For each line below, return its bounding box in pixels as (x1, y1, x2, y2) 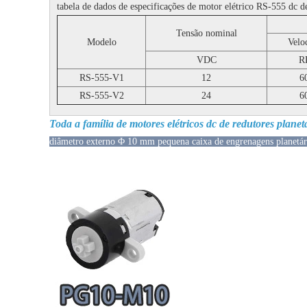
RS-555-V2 (79, 90, 124, 101)
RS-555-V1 (79, 73, 124, 83)
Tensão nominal (175, 28, 237, 38)
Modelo (86, 37, 116, 47)
